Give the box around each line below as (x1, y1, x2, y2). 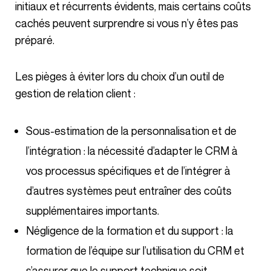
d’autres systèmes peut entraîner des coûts (26, 184, 232, 198)
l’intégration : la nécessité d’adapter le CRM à (26, 144, 238, 158)
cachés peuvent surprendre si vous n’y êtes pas (15, 16, 238, 30)
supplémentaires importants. (26, 204, 159, 218)
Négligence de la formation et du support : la (26, 224, 233, 238)
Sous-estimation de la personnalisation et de (26, 124, 237, 138)
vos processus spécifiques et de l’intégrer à (26, 164, 230, 178)
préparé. (15, 33, 54, 47)
